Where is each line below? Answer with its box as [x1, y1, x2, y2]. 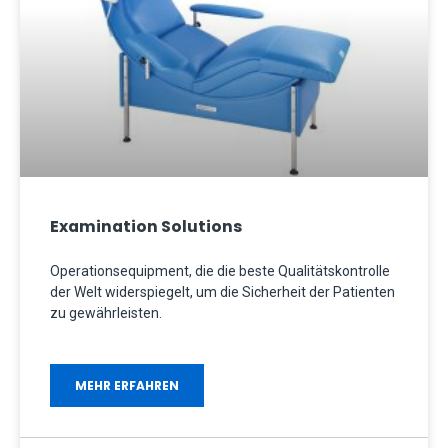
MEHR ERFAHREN [75, 376, 179, 394]
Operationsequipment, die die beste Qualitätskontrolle [50, 262, 390, 279]
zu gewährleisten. [50, 304, 162, 321]
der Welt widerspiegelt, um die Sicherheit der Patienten [50, 283, 395, 300]
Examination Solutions [50, 214, 242, 238]
